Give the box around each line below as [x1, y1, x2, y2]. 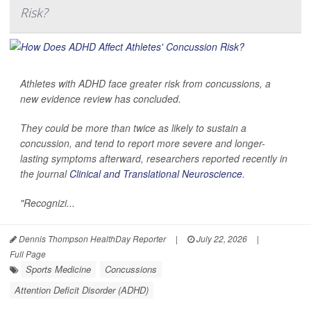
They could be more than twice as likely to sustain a [20, 120, 246, 135]
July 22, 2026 [194, 232, 247, 244]
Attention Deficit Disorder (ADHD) [15, 283, 149, 296]
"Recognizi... [20, 195, 75, 210]
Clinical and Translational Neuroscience [69, 166, 242, 180]
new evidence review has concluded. [20, 91, 181, 106]
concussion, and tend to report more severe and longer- [20, 135, 265, 150]
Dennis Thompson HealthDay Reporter [17, 232, 166, 244]
